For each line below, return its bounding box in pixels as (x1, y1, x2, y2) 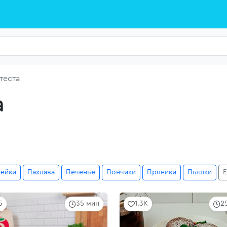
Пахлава (27, 169, 55, 176)
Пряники (147, 169, 176, 176)
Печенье (66, 169, 95, 176)
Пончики (106, 169, 136, 176)
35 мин (76, 200, 99, 207)
